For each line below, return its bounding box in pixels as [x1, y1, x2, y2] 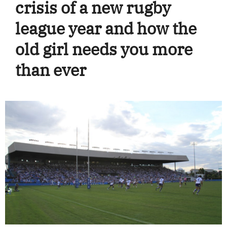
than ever [15, 59, 86, 81]
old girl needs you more [15, 38, 193, 60]
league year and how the [15, 17, 197, 39]
